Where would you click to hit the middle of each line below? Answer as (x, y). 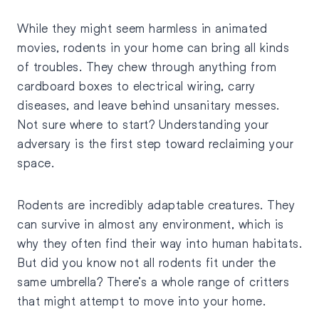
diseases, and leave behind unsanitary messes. (148, 105)
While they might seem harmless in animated (142, 28)
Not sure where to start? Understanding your (143, 124)
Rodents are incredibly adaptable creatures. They (156, 204)
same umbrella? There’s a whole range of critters (153, 281)
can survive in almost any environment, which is (151, 224)
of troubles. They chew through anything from (147, 66)
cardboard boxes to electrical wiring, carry (136, 85)
